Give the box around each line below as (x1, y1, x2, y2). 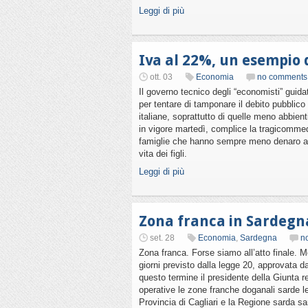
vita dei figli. (139, 148, 187, 159)
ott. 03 (150, 72, 173, 82)
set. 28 (150, 233, 175, 243)
